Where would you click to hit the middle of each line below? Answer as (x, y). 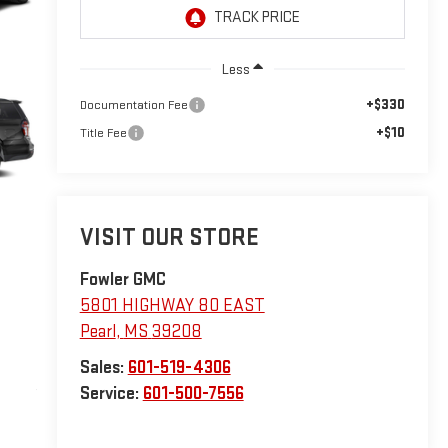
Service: (111, 394)
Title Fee (103, 132)
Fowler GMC (122, 280)
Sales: (103, 368)
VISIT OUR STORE (169, 238)
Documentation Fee (133, 104)
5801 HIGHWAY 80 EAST (172, 306)
